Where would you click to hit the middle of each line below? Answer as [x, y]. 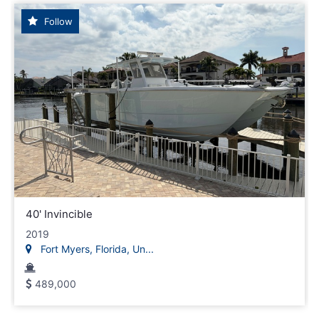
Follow [57, 21]
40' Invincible [59, 214]
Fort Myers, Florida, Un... [96, 249]
